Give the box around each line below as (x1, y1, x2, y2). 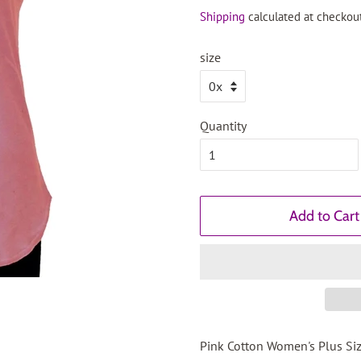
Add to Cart (289, 207, 359, 225)
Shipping (200, 9, 245, 24)
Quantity (200, 118, 247, 134)
